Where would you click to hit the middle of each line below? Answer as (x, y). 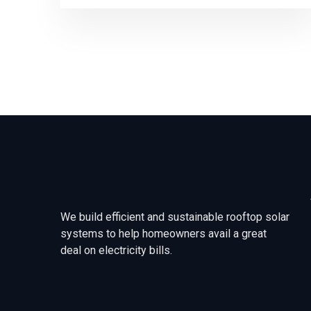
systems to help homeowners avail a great (163, 234)
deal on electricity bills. (116, 251)
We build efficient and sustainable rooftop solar (175, 217)
